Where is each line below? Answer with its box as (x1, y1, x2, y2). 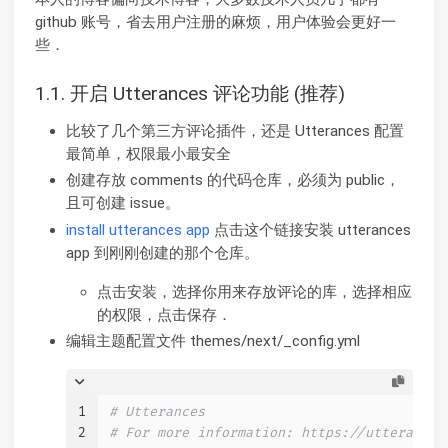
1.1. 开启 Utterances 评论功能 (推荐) (35, 82, 345, 106)
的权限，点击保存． (96, 305, 232, 324)
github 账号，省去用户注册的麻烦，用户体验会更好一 (35, 13, 396, 32)
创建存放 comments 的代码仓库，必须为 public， (65, 171, 400, 190)
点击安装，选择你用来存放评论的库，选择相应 (96, 282, 412, 301)
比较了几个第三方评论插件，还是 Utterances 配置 (65, 121, 404, 140)
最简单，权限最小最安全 (65, 144, 231, 163)
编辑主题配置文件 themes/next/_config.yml (65, 332, 360, 351)
